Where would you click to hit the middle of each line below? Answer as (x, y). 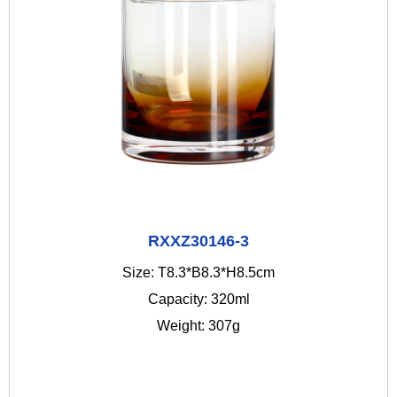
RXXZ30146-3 (198, 241)
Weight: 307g (198, 326)
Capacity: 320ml (198, 300)
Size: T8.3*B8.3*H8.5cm (198, 273)
